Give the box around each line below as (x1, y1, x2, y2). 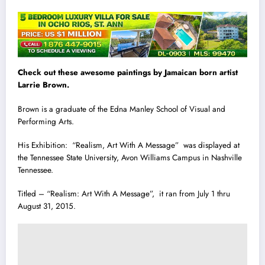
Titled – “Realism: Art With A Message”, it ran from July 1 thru (18, 188, 230, 199)
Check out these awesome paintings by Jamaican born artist (18, 67, 238, 79)
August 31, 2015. (18, 200, 76, 212)
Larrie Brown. (18, 79, 69, 91)
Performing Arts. (18, 115, 74, 127)
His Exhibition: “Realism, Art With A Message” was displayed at (18, 139, 240, 151)
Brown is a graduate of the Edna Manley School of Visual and (18, 103, 225, 115)
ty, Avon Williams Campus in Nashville (112, 151, 242, 163)
